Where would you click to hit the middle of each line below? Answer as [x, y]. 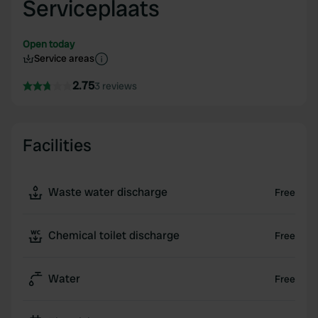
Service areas [64, 58]
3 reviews [116, 86]
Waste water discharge [108, 192]
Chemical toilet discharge [114, 235]
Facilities [57, 145]
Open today [49, 44]
